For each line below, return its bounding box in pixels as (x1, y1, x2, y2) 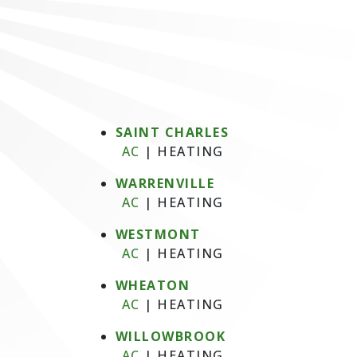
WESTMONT (115, 226, 201, 243)
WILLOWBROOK (115, 328, 226, 345)
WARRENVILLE (115, 175, 214, 192)
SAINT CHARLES (115, 124, 229, 141)
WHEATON (115, 277, 190, 294)
